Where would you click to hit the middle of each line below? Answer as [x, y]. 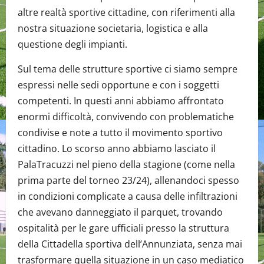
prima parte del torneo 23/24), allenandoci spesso [128, 181]
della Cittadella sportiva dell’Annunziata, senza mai [130, 244]
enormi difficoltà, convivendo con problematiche [126, 117]
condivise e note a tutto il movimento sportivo [120, 133]
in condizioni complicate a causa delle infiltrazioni [128, 197]
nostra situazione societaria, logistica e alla [113, 29]
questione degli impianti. [72, 44]
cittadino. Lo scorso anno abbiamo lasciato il [117, 149]
